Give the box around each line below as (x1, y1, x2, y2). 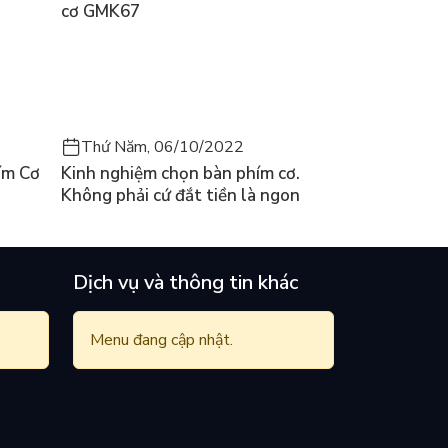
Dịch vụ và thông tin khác (73, 268, 298, 296)
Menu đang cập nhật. (90, 328, 233, 351)
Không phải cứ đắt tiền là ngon (61, 183, 300, 207)
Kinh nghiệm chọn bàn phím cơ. (61, 161, 300, 185)
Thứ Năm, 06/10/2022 (81, 135, 244, 158)
